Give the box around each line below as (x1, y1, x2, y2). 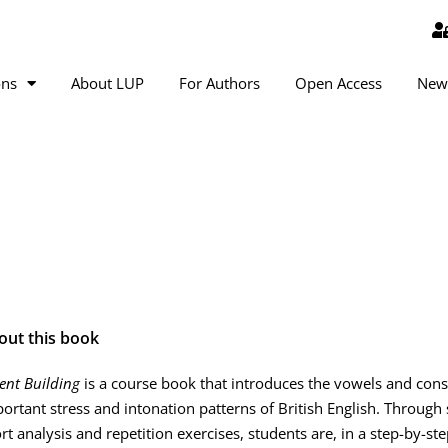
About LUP (71, 73, 144, 93)
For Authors (179, 73, 260, 93)
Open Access (295, 73, 382, 93)
